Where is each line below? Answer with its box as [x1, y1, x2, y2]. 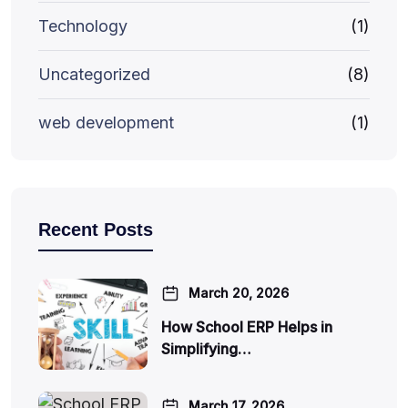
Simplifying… [161, 340, 251, 358]
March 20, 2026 [189, 284, 289, 301]
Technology [38, 16, 127, 36]
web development [38, 113, 174, 132]
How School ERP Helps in [161, 318, 332, 336]
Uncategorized [38, 65, 150, 84]
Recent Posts [38, 219, 153, 240]
